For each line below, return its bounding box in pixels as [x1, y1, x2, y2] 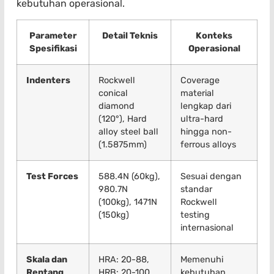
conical [98, 88, 128, 99]
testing [180, 210, 210, 221]
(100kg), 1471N [98, 197, 157, 208]
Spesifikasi [29, 43, 77, 54]
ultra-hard [180, 114, 223, 125]
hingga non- [180, 127, 232, 138]
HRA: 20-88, [98, 254, 149, 265]
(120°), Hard [98, 114, 147, 125]
